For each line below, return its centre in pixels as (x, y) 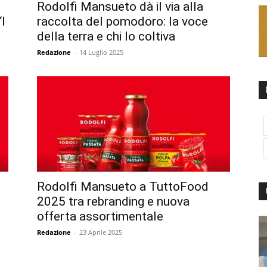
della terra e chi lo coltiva (106, 36)
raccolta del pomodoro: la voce (122, 21)
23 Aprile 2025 (101, 232)
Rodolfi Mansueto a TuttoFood (123, 186)
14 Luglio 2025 (101, 52)
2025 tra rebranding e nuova (113, 201)
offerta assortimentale (100, 216)
